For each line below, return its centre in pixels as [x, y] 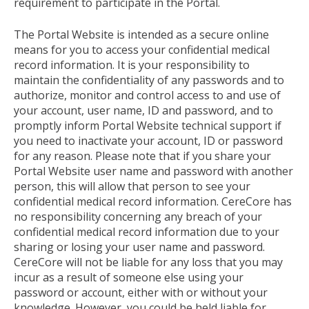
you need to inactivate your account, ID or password [148, 140]
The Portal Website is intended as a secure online [141, 34]
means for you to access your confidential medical [142, 49]
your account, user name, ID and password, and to [143, 110]
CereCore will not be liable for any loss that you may [148, 262]
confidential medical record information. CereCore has [153, 201]
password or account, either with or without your [141, 292]
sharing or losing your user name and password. [139, 247]
